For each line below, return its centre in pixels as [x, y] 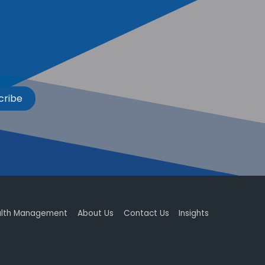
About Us [96, 213]
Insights [194, 213]
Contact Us [146, 213]
